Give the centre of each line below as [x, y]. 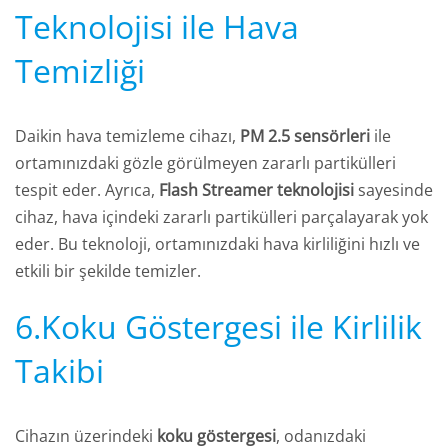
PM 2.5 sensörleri [305, 136]
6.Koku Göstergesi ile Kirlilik [218, 327]
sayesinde [393, 190]
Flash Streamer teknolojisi [256, 190]
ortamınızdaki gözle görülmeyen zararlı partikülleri [205, 163]
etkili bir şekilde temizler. [108, 271]
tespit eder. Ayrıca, [87, 190]
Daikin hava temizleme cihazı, [127, 136]
